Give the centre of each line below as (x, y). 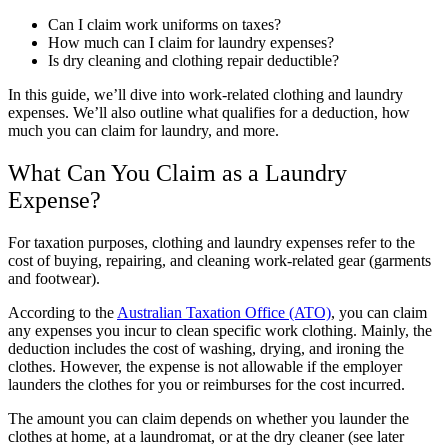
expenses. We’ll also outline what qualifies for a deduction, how (209, 113)
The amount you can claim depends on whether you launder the (208, 419)
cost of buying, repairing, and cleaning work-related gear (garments (219, 261)
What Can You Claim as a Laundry (177, 173)
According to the (62, 313)
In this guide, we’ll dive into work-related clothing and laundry (205, 95)
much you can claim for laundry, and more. (145, 131)
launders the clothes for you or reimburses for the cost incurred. (206, 385)
